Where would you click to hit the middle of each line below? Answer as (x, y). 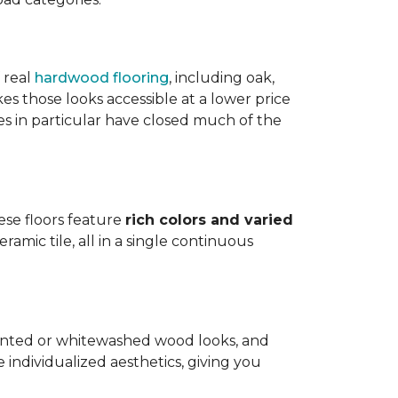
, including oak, (222, 78)
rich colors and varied (209, 220)
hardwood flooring (102, 78)
